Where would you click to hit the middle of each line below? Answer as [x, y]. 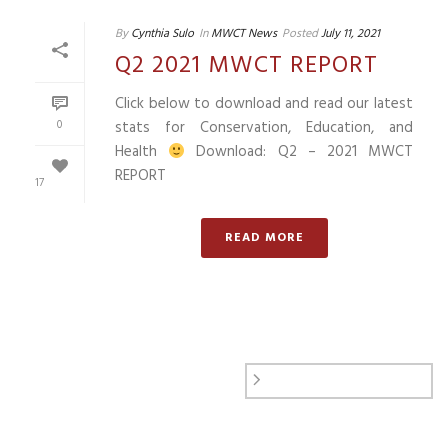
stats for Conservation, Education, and [264, 128]
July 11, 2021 [350, 34]
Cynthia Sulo [162, 34]
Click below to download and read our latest [264, 104]
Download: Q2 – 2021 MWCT [299, 152]
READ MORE [264, 238]
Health [142, 152]
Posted [300, 34]
